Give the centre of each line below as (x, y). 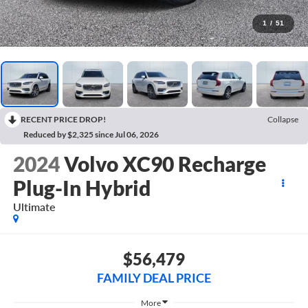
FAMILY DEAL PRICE (154, 277)
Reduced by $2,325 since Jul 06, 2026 (91, 134)
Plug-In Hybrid (81, 188)
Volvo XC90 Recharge (165, 164)
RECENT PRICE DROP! (63, 119)
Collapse (283, 119)
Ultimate (34, 207)
